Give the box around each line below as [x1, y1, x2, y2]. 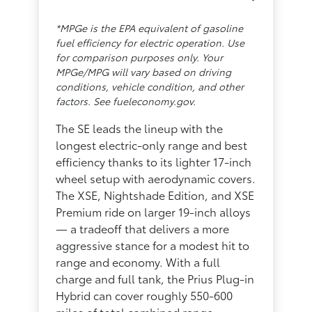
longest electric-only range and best [56, 136, 248, 153]
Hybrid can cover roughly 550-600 [56, 286, 233, 303]
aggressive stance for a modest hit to [56, 236, 250, 253]
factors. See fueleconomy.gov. [56, 93, 196, 108]
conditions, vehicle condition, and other [56, 79, 244, 93]
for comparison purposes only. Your [56, 49, 224, 64]
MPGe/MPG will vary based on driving [56, 64, 232, 79]
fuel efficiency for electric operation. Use [56, 35, 245, 49]
